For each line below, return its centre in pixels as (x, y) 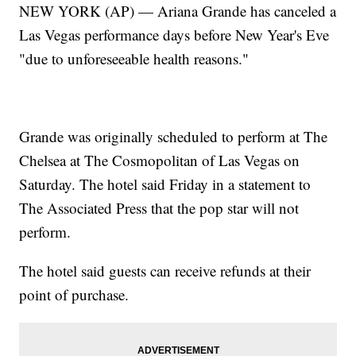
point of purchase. (74, 295)
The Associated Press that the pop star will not (159, 208)
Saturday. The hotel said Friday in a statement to (165, 184)
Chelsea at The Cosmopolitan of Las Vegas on (160, 161)
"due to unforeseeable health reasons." (134, 59)
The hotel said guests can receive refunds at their (165, 271)
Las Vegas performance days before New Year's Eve (174, 35)
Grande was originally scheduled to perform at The (174, 137)
